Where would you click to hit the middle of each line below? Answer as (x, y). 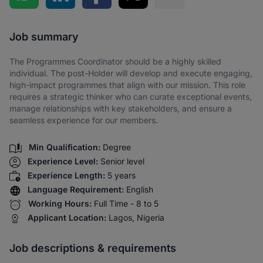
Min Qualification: (65, 147)
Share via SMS (201, 15)
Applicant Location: (67, 218)
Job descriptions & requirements (93, 248)
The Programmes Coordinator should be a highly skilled (115, 61)
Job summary (44, 37)
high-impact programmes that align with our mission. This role (127, 85)
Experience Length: (66, 176)
